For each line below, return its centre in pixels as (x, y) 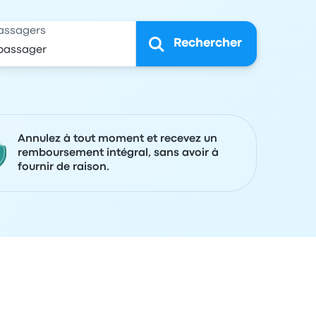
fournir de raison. (63, 167)
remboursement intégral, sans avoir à (118, 153)
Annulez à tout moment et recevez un (117, 139)
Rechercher (207, 43)
